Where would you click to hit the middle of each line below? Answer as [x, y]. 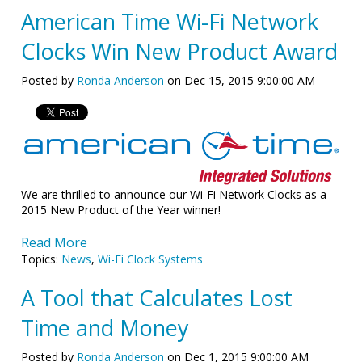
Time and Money [105, 328]
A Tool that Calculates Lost [157, 298]
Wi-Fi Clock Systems [151, 259]
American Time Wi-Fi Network [170, 22]
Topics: [42, 259]
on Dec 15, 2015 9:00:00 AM [240, 81]
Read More [55, 243]
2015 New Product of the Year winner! [123, 210]
